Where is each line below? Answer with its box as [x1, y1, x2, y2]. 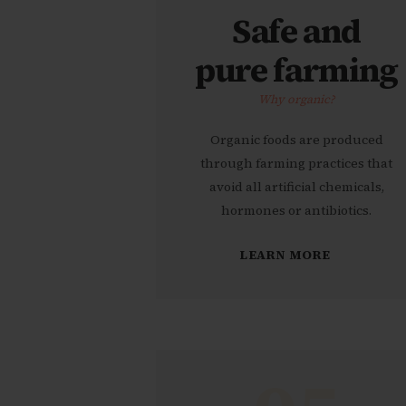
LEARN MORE [239, 245, 331, 264]
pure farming [195, 46, 398, 92]
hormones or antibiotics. [221, 201, 372, 220]
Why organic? [258, 91, 334, 107]
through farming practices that [200, 154, 392, 173]
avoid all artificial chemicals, [208, 178, 384, 197]
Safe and [231, 7, 362, 53]
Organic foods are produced [209, 130, 383, 150]
